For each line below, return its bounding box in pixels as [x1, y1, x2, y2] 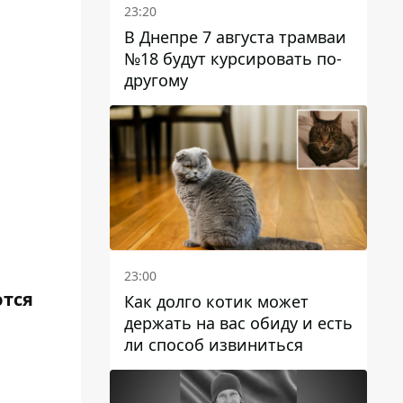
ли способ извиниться [124, 333, 303, 355]
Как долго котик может [124, 290, 309, 312]
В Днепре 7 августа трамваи [124, 25, 346, 48]
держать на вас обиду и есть [124, 311, 353, 334]
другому [124, 68, 188, 91]
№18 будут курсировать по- [124, 47, 342, 69]
